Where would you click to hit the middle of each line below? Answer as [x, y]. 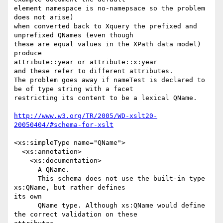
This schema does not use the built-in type [26, 179]
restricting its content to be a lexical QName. [106, 98]
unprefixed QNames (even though [74, 35]
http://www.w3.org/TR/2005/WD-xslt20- [86, 116]
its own [28, 197]
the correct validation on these [76, 215]
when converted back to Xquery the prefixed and [106, 26]
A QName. [26, 170]
